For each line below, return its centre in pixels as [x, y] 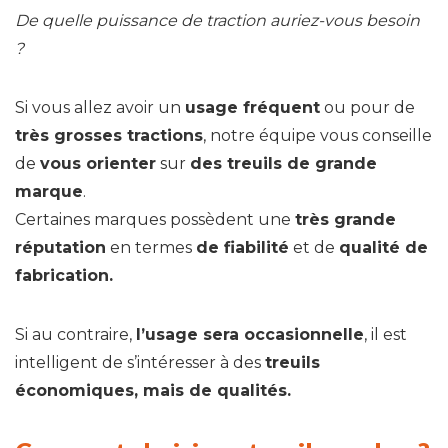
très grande [345, 219]
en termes [151, 247]
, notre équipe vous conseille [317, 135]
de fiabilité [242, 247]
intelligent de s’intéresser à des [140, 362]
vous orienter [98, 163]
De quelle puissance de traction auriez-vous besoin [217, 20]
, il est [385, 334]
